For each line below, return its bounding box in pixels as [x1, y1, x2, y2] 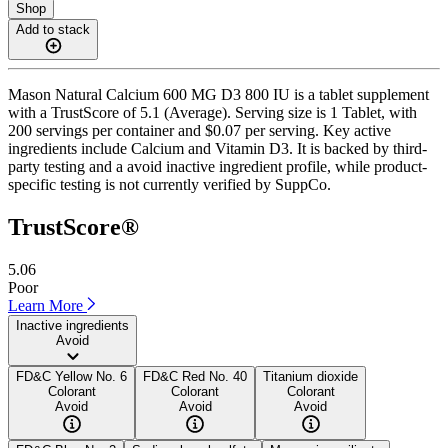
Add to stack [16, 21, 90, 37]
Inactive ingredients [16, 317, 129, 333]
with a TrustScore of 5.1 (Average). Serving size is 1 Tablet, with [8, 103, 417, 121]
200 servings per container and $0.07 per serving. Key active [8, 121, 391, 139]
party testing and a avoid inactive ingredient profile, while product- [8, 157, 427, 175]
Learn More [8, 296, 87, 314]
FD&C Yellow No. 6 [16, 368, 127, 384]
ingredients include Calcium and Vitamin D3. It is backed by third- [8, 139, 427, 157]
